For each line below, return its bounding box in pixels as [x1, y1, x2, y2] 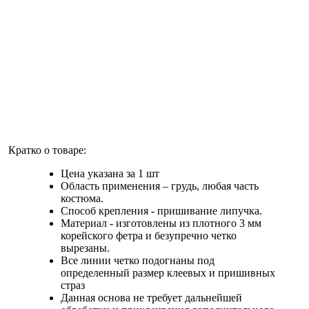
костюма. [61, 192, 103, 205]
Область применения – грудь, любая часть [61, 180, 259, 192]
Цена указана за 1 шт [61, 168, 159, 180]
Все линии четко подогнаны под [61, 255, 215, 267]
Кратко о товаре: [6, 144, 86, 157]
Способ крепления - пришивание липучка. [61, 205, 262, 217]
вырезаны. [61, 242, 112, 255]
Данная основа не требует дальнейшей [61, 292, 242, 304]
